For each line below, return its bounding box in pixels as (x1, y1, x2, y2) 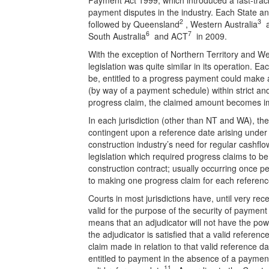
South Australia (88, 29, 146, 42)
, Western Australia (183, 17, 258, 30)
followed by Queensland (88, 17, 180, 30)
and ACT (150, 29, 188, 42)
